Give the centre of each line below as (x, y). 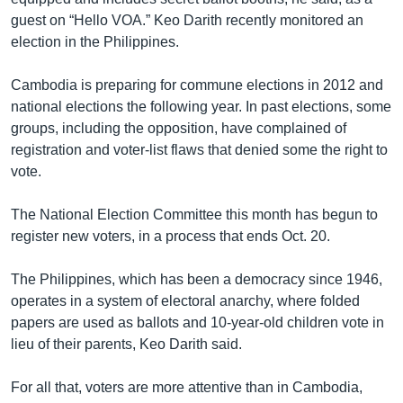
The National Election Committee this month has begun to (194, 214)
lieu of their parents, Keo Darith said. (126, 344)
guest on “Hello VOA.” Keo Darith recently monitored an (187, 20)
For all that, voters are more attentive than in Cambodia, (187, 387)
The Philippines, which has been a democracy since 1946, (197, 279)
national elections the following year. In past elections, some (201, 106)
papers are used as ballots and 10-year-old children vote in (197, 322)
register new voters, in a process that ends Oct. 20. (170, 236)
